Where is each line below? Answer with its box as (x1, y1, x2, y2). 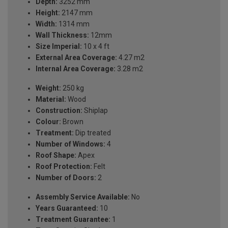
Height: (36, 9, 60, 17)
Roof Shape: (36, 151, 76, 160)
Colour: (36, 118, 61, 126)
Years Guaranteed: (36, 204, 98, 213)
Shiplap (82, 106, 108, 115)
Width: (36, 20, 57, 28)
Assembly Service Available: (36, 193, 130, 202)
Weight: (36, 84, 61, 93)
